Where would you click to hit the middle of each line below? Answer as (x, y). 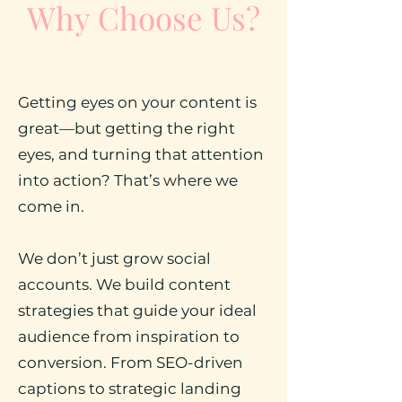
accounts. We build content (124, 284)
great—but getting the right (127, 128)
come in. (51, 206)
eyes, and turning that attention (141, 154)
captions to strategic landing (130, 389)
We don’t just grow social (114, 258)
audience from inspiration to (129, 336)
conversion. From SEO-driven (131, 363)
